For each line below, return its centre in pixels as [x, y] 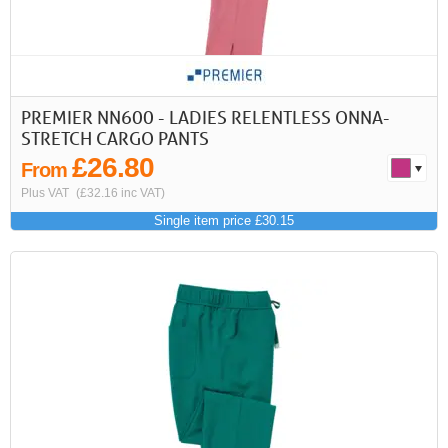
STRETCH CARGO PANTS [115, 138]
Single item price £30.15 [224, 220]
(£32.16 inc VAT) [120, 193]
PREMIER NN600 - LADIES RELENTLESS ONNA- [205, 117]
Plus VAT [45, 193]
